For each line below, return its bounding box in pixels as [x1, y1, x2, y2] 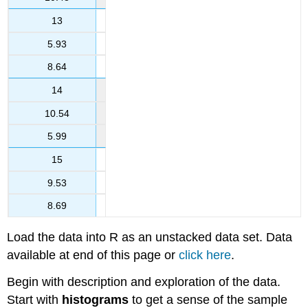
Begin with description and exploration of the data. [7, 275, 281, 289]
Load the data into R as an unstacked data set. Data [7, 230, 293, 245]
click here [179, 248, 232, 263]
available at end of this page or [7, 248, 179, 263]
